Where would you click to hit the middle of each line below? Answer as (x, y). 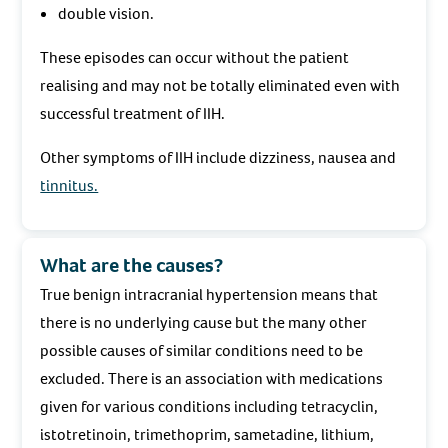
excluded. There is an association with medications (212, 379)
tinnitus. (69, 185)
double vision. (105, 13)
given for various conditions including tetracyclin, (209, 407)
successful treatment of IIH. (133, 113)
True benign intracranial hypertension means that (209, 295)
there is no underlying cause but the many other (204, 323)
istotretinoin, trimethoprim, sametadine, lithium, (207, 435)
